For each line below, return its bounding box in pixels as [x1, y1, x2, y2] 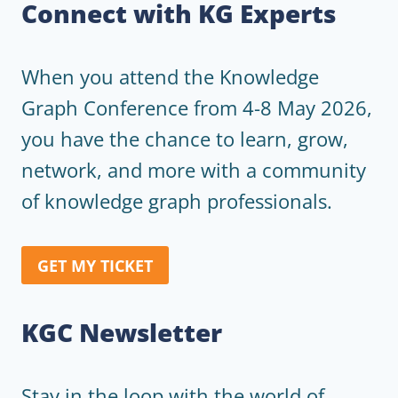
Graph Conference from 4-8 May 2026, [21, 94, 372, 122]
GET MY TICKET [37, 254, 153, 276]
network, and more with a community [21, 156, 366, 184]
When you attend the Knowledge [21, 63, 319, 91]
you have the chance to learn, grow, [21, 125, 348, 153]
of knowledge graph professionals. [21, 187, 332, 215]
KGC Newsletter [21, 314, 222, 349]
